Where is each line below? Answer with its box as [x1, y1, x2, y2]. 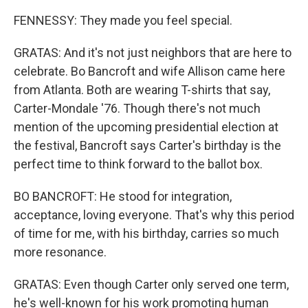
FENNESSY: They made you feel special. [14, 13, 232, 27]
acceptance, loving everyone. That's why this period [14, 208, 294, 222]
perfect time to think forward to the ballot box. [14, 157, 263, 171]
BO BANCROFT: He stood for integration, [14, 189, 232, 203]
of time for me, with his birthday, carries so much [14, 226, 279, 241]
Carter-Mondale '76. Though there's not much [14, 101, 261, 115]
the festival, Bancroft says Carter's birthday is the [14, 138, 281, 153]
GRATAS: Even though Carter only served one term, [14, 277, 289, 291]
